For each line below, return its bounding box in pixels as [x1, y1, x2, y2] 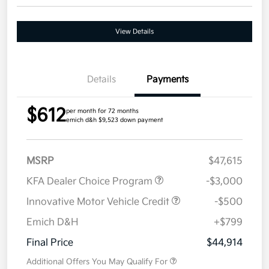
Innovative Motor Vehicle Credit [26, 196, 172, 208]
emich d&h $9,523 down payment [66, 116, 163, 124]
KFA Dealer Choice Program [26, 176, 155, 188]
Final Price [26, 237, 73, 249]
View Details [115, 28, 154, 36]
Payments [147, 74, 189, 86]
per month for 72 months [66, 107, 139, 115]
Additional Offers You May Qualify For [26, 257, 168, 267]
